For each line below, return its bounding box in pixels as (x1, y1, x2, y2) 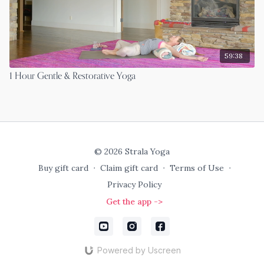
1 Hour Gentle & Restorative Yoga (9, 71, 136, 81)
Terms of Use (169, 163, 224, 173)
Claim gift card (100, 163, 158, 173)
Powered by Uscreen (97, 245, 181, 255)
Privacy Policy (107, 179, 161, 190)
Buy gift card (38, 163, 88, 173)
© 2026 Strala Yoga (94, 146, 170, 157)
